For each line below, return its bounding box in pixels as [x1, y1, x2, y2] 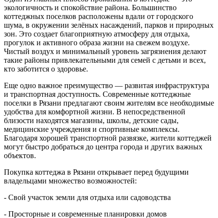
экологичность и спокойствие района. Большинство [4, 3, 177, 12]
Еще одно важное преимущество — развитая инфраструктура [4, 81, 209, 90]
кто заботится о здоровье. [4, 64, 88, 73]
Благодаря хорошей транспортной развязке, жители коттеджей [4, 133, 212, 142]
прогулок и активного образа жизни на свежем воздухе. [4, 38, 190, 47]
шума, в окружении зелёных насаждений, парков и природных [4, 20, 214, 29]
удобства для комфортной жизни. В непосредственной [4, 107, 185, 116]
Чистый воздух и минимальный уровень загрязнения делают [4, 47, 206, 55]
